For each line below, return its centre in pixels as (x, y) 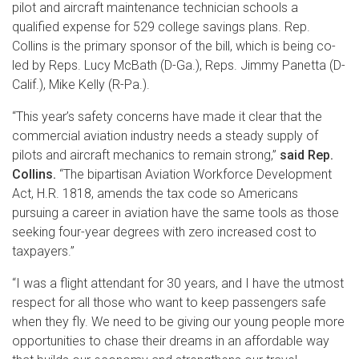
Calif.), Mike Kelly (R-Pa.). (81, 84)
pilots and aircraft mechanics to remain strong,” (146, 155)
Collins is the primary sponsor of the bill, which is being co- (174, 46)
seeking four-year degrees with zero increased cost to (164, 232)
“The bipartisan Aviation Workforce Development (194, 174)
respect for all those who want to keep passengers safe (169, 302)
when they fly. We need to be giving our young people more (178, 321)
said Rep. (307, 155)
